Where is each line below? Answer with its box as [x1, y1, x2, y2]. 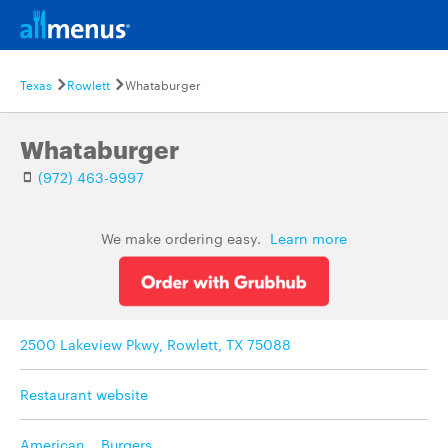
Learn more [270, 228, 347, 248]
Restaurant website [20, 384, 148, 404]
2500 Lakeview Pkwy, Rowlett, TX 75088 [20, 334, 291, 354]
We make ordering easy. [101, 228, 265, 248]
